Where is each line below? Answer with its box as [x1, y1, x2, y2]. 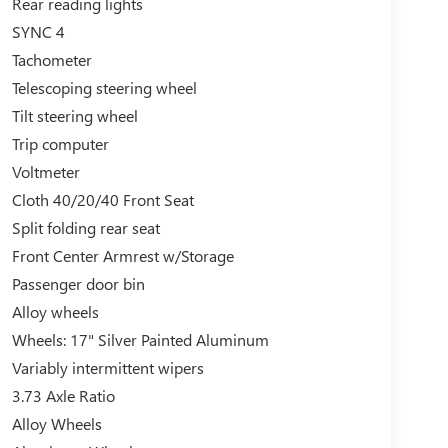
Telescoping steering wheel [11, 76, 197, 98]
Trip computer [11, 132, 109, 154]
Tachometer [11, 48, 92, 70]
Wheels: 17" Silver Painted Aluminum [11, 328, 269, 350]
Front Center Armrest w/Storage [11, 244, 234, 266]
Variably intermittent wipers [11, 356, 204, 378]
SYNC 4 [11, 20, 65, 42]
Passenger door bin [11, 272, 145, 294]
